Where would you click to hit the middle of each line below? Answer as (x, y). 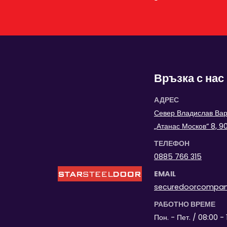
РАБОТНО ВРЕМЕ (185, 204)
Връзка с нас (189, 78)
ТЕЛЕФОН (172, 143)
